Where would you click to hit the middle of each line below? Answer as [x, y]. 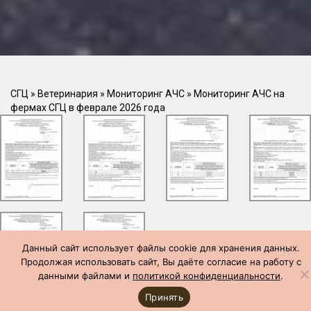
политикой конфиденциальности [207, 276]
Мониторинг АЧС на [239, 94]
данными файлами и [85, 276]
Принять [164, 297]
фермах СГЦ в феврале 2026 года [88, 108]
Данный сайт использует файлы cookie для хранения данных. [161, 248]
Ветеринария [68, 94]
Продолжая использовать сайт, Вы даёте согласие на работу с [161, 262]
